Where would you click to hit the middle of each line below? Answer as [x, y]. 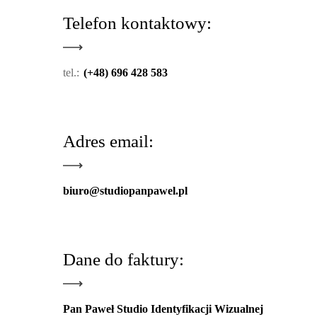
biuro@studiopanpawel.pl [125, 191]
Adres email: [108, 141]
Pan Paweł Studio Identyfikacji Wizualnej [163, 309]
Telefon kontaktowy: [137, 23]
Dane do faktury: [123, 259]
